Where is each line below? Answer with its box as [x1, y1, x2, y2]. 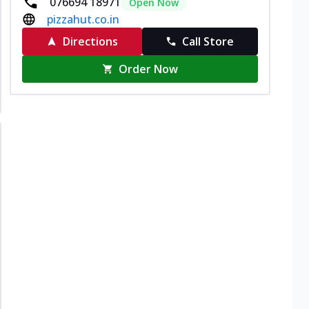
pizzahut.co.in [47, 11, 119, 27]
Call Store [182, 33, 235, 49]
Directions [62, 33, 118, 49]
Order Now [119, 61, 179, 77]
